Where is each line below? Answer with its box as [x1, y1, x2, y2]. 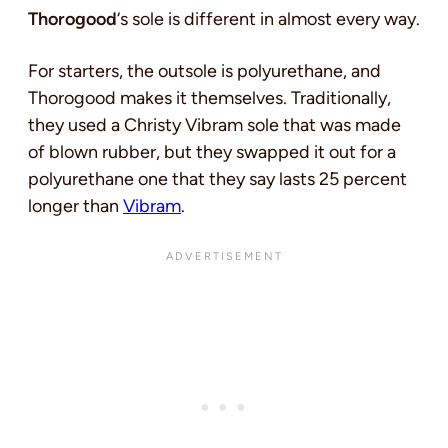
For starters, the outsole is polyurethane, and [28, 59, 381, 82]
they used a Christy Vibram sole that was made [28, 113, 401, 136]
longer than [28, 194, 123, 217]
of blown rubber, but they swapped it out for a [28, 140, 396, 163]
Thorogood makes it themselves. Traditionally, [28, 86, 391, 109]
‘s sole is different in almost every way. [117, 7, 420, 30]
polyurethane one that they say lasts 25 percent [28, 167, 407, 190]
